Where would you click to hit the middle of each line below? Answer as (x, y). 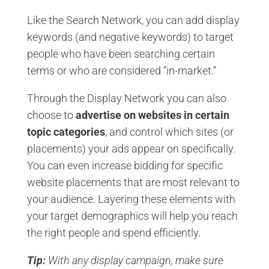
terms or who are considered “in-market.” (121, 70)
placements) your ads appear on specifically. (131, 148)
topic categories (66, 131)
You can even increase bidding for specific (125, 165)
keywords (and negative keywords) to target (130, 37)
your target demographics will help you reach (132, 216)
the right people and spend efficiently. (113, 232)
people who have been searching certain (121, 53)
